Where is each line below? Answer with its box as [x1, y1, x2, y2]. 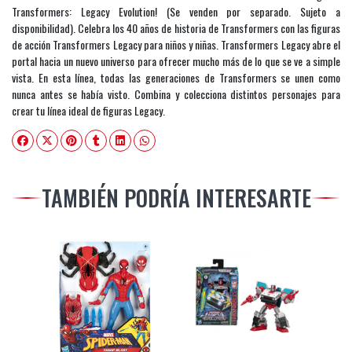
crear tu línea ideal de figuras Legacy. [12, 102, 165, 119]
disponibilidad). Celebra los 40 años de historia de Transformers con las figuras [12, 20, 340, 37]
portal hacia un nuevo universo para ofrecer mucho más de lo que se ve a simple [12, 53, 340, 70]
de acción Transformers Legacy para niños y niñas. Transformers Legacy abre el [12, 36, 340, 53]
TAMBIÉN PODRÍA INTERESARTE [41, 181, 311, 214]
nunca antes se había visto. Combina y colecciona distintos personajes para [12, 86, 340, 103]
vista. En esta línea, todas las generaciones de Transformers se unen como [12, 69, 340, 86]
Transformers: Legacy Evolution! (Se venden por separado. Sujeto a [12, 3, 340, 20]
